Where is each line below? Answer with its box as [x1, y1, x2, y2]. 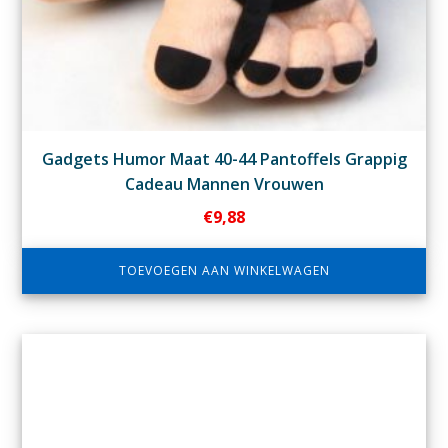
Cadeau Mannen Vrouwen [124, 172, 324, 195]
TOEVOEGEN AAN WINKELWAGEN [118, 261, 330, 279]
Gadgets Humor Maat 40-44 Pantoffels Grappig [41, 147, 407, 170]
